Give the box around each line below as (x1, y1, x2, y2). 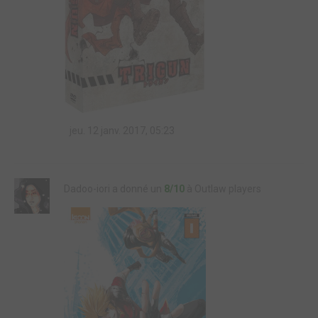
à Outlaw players (185, 183, 261, 194)
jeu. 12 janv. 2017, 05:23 (67, 124, 175, 136)
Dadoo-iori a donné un (64, 183, 164, 194)
